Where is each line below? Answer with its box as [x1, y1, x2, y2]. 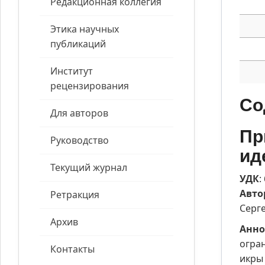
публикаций [50, 37, 106, 51]
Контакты [50, 243, 95, 256]
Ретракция [50, 188, 99, 202]
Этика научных [50, 22, 119, 36]
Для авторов [50, 106, 108, 120]
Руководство [50, 134, 109, 147]
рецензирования [50, 79, 129, 93]
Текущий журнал [50, 161, 127, 174]
